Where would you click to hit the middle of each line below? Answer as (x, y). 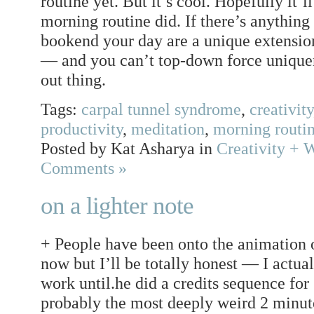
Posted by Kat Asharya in (129, 149)
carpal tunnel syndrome (161, 109)
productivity (82, 129)
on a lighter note (117, 206)
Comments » (84, 168)
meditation (168, 129)
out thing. (73, 80)
